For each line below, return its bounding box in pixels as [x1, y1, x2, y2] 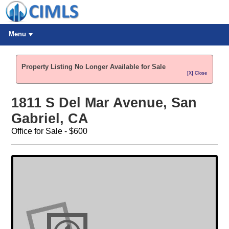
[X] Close [187, 71, 208, 76]
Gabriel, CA [11, 111, 88, 127]
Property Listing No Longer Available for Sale [21, 63, 166, 71]
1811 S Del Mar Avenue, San [11, 95, 197, 111]
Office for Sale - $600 [11, 127, 87, 136]
